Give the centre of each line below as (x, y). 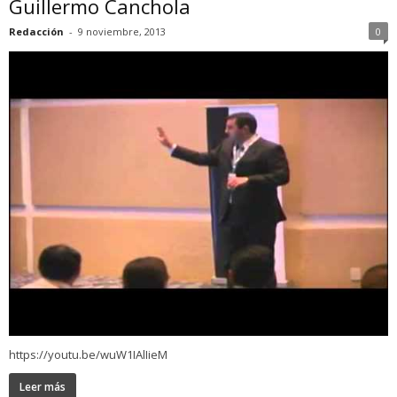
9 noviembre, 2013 (122, 32)
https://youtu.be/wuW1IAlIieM (88, 355)
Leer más (43, 387)
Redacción (36, 32)
